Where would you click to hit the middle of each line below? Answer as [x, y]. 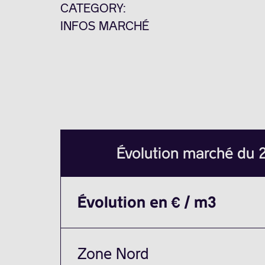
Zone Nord [113, 253]
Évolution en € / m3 [147, 202]
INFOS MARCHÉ [105, 26]
